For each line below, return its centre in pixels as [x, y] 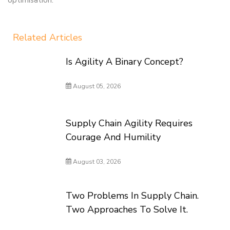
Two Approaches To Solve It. [127, 209]
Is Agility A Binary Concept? [125, 62]
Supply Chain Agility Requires [129, 123]
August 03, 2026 [96, 162]
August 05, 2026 [96, 86]
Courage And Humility [113, 137]
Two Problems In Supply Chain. [132, 196]
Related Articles [47, 37]
